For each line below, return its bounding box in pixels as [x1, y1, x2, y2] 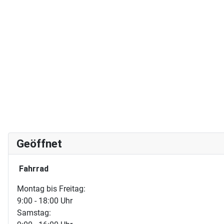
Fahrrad [19, 164, 48, 173]
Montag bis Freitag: [17, 184, 85, 193]
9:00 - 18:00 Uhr [17, 196, 72, 205]
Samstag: [17, 208, 51, 217]
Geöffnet [16, 137, 62, 150]
